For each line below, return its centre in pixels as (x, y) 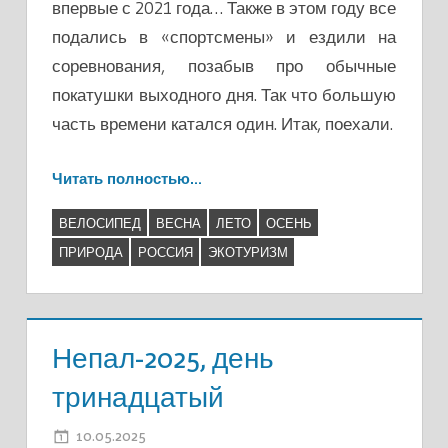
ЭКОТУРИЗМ (247, 251)
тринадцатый (138, 397)
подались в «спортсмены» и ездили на (224, 36)
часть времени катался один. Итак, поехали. (222, 123)
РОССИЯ (165, 251)
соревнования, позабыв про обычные (224, 65)
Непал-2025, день (163, 358)
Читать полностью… (127, 179)
